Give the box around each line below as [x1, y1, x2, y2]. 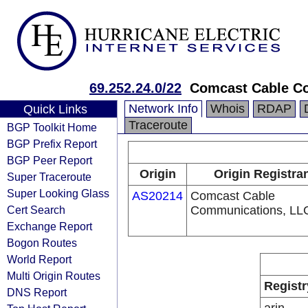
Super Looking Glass [7, 187, 109, 199]
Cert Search [7, 203, 65, 216]
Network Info [129, 102, 198, 115]
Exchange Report [7, 220, 92, 232]
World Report [7, 253, 71, 265]
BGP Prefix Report [7, 137, 97, 150]
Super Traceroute [7, 170, 91, 183]
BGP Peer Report [7, 154, 92, 166]
